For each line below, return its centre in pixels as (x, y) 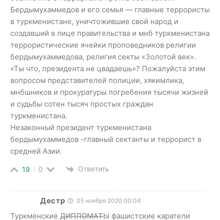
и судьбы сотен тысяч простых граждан (82, 104)
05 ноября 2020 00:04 (108, 201)
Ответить (94, 168)
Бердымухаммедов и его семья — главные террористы (110, 9)
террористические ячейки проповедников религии (103, 45)
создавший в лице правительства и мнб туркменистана (110, 33)
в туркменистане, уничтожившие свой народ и (94, 21)
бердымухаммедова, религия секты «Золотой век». (103, 56)
